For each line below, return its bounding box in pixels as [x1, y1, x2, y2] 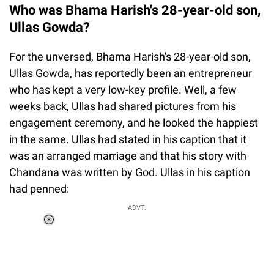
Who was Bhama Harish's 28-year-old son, [9, 2, 261, 18]
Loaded [81, 223, 111, 234]
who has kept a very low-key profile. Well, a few [9, 83, 237, 96]
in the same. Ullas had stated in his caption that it [9, 133, 246, 146]
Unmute [86, 239, 116, 250]
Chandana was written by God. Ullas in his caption [9, 166, 250, 179]
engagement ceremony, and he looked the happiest [9, 116, 258, 129]
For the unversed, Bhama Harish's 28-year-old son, [9, 50, 251, 63]
